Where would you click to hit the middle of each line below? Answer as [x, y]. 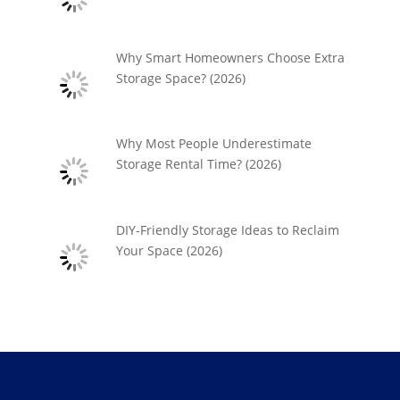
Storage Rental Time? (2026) [199, 164]
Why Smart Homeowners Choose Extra [231, 57]
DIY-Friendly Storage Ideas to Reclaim [228, 230]
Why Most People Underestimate [214, 144]
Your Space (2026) [170, 251]
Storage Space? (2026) [181, 78]
